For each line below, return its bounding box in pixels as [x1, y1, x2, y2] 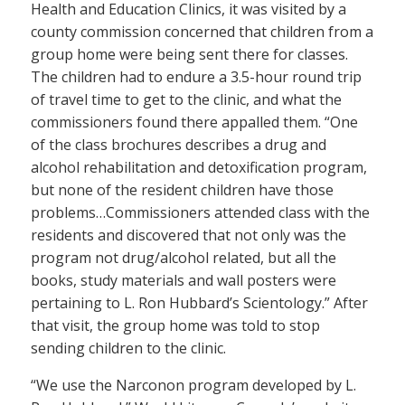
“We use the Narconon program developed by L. [31, 375, 356, 396]
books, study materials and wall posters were [31, 270, 336, 291]
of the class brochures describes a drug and [31, 135, 326, 155]
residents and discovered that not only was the [31, 225, 346, 246]
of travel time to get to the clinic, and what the [31, 89, 342, 110]
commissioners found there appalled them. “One [31, 112, 358, 133]
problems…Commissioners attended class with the [31, 202, 370, 223]
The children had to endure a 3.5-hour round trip [31, 67, 362, 88]
